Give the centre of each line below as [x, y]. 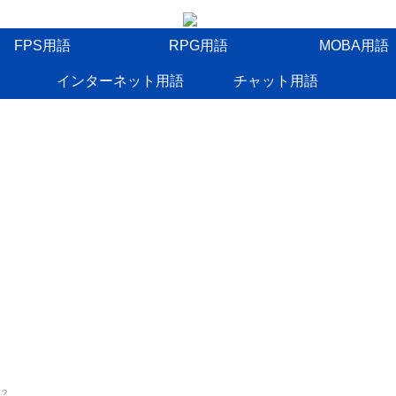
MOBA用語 [354, 46]
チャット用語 [276, 81]
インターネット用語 [120, 81]
